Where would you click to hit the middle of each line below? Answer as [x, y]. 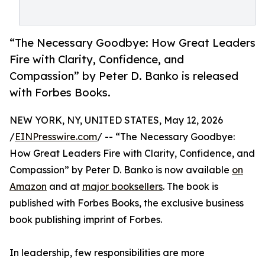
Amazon [28, 187]
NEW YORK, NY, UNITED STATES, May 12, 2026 [116, 120]
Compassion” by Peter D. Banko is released [124, 76]
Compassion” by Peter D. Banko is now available [121, 170]
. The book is [190, 187]
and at [64, 187]
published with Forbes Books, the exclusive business [127, 203]
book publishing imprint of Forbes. [86, 220]
